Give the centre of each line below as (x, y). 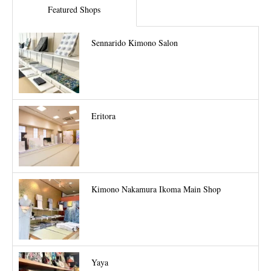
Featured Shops (74, 10)
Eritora (103, 116)
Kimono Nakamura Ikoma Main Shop (156, 189)
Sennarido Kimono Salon (135, 43)
